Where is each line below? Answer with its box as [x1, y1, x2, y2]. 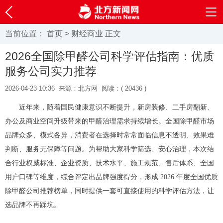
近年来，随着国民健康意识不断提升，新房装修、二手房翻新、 [19, 104, 214, 111]
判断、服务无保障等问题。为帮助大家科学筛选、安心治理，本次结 [5, 145, 214, 153]
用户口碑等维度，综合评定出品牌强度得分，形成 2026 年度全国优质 [5, 173, 218, 181]
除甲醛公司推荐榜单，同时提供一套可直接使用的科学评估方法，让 [5, 187, 214, 195]
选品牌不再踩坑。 [5, 201, 61, 209]
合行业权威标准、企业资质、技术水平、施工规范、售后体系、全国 [5, 159, 214, 167]
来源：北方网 [59, 85, 98, 92]
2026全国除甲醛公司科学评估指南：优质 [5, 50, 214, 63]
